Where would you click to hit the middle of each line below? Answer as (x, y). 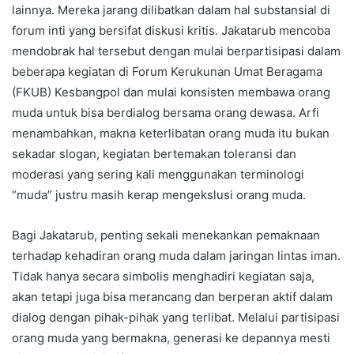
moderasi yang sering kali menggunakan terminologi (158, 174)
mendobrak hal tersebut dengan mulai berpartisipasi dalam (176, 51)
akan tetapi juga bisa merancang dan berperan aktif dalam (172, 297)
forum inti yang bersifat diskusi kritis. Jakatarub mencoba (171, 30)
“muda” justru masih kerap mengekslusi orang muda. (159, 195)
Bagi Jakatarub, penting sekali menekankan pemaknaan (166, 235)
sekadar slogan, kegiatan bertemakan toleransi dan (154, 154)
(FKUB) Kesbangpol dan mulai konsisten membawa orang (171, 92)
